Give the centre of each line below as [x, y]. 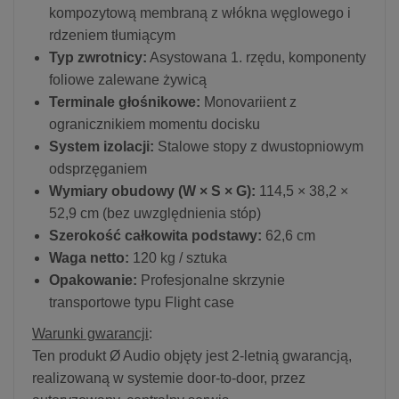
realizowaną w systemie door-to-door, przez [169, 378]
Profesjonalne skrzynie [211, 280]
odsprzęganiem [98, 168]
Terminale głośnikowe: [125, 102]
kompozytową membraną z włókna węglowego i [200, 12]
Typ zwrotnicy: [98, 57]
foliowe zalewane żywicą [128, 79]
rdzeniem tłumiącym [112, 35]
